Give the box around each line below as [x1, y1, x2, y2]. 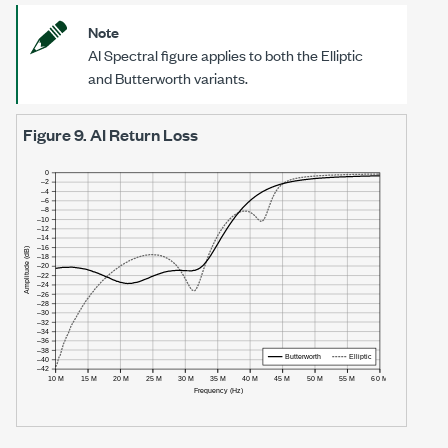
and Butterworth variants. [88, 66, 248, 88]
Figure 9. [23, 122, 90, 146]
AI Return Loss [90, 122, 198, 146]
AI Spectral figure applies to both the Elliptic [88, 43, 363, 65]
